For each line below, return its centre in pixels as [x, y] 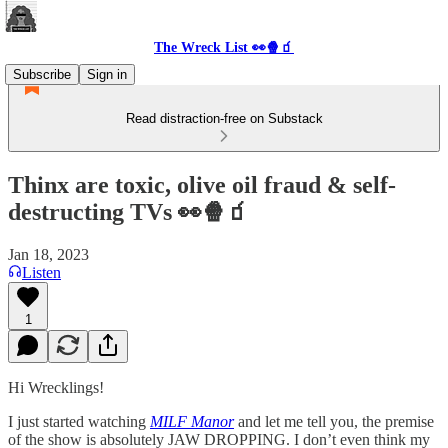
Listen [41, 272]
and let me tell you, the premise [336, 421]
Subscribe [42, 74]
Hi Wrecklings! [56, 387]
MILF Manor [192, 421]
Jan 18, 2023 [48, 254]
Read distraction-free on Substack [224, 118]
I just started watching [79, 421]
